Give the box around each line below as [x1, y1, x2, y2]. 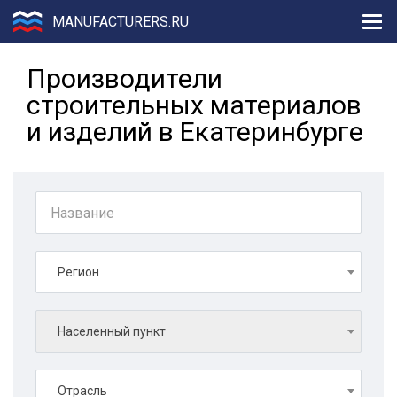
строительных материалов [27, 90, 362, 121]
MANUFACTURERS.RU [52, 12, 189, 30]
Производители [27, 63, 222, 94]
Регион [58, 265, 99, 279]
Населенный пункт [58, 324, 166, 339]
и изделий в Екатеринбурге [27, 116, 363, 147]
